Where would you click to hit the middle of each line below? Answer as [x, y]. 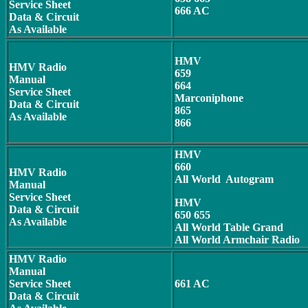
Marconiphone [209, 98]
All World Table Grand [229, 227]
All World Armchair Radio [237, 240]
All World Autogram [224, 179]
